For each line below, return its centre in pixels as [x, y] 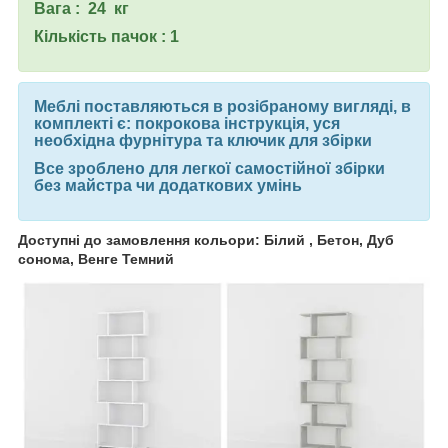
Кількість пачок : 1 [106, 37]
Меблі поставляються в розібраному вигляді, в [222, 106]
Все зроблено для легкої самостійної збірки [209, 168]
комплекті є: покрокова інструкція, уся [187, 123]
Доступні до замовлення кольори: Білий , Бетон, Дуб [206, 239]
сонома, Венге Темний [96, 258]
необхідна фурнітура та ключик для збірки [205, 140]
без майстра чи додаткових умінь [168, 185]
